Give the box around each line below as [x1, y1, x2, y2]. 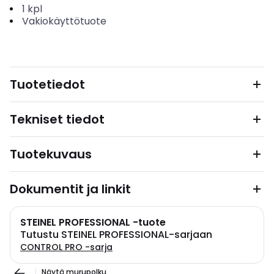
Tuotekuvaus [10, 146, 92, 163]
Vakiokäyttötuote [21, 14, 106, 28]
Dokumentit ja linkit [10, 180, 131, 198]
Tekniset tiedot [10, 111, 105, 128]
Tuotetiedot [10, 76, 85, 93]
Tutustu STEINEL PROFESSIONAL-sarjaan [20, 228, 212, 242]
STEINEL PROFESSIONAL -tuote [20, 215, 166, 229]
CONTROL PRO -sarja [20, 241, 113, 253]
